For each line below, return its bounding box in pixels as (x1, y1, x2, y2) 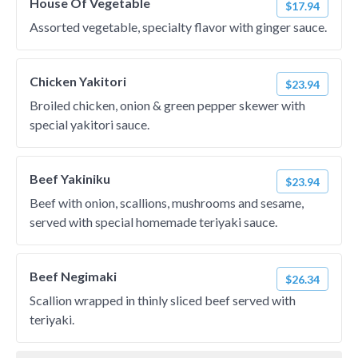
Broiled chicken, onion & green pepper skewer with (30, 97, 305, 113)
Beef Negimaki (30, 268, 117, 284)
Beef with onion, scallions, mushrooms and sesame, (30, 195, 304, 210)
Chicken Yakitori (30, 74, 126, 89)
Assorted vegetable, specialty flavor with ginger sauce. (30, 19, 327, 34)
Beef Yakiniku (30, 171, 110, 186)
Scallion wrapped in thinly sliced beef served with (30, 292, 296, 308)
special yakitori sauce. (30, 117, 149, 132)
